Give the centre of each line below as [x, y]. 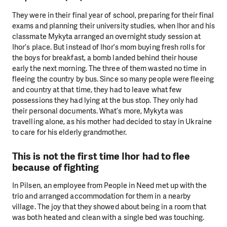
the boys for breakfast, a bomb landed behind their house [105, 58]
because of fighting [56, 167]
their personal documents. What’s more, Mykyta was [98, 111]
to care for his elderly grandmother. [69, 132]
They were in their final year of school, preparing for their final [113, 15]
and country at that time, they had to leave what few [97, 89]
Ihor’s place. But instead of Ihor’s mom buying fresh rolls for [109, 47]
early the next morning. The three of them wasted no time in [109, 68]
